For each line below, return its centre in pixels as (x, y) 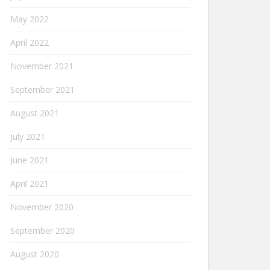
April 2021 (30, 184)
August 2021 (35, 113)
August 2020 (35, 254)
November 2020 (42, 207)
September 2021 (42, 89)
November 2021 (42, 66)
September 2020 (42, 231)
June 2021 (30, 160)
